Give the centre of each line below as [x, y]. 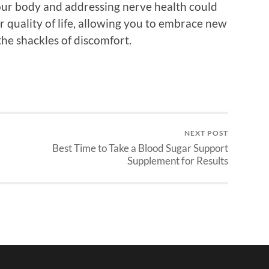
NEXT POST [206, 133]
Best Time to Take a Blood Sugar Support [140, 148]
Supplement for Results [178, 161]
